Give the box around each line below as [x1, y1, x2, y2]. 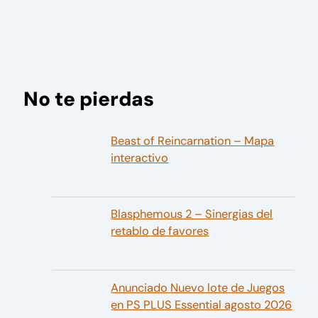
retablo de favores [111, 224, 209, 239]
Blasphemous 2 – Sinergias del [111, 207, 273, 222]
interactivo [111, 150, 169, 165]
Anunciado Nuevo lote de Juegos [111, 280, 285, 295]
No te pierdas [23, 85, 155, 112]
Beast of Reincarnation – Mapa [111, 133, 275, 148]
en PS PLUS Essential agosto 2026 [111, 297, 292, 312]
